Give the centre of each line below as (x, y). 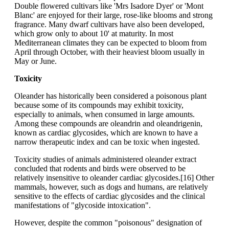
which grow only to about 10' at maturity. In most (94, 34)
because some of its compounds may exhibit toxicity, (99, 105)
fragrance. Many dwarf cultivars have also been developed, (109, 25)
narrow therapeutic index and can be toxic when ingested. (107, 142)
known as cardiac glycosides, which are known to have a (106, 133)
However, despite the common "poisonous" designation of (108, 223)
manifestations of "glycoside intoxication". (83, 205)
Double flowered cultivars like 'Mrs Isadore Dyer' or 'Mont (109, 6)
